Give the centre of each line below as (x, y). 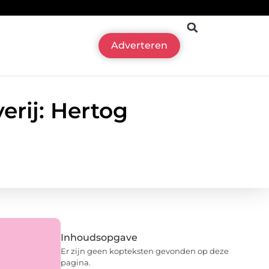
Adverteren (140, 46)
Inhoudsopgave (99, 237)
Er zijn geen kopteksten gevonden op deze (145, 251)
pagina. (76, 262)
